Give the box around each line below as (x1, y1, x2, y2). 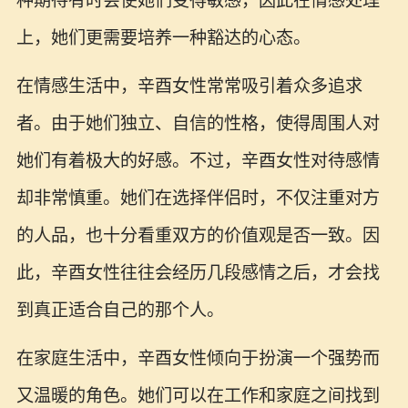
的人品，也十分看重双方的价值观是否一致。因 (15, 225, 380, 245)
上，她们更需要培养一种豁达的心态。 (15, 27, 311, 47)
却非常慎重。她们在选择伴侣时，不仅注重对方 (15, 188, 380, 208)
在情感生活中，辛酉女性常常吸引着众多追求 (15, 76, 362, 96)
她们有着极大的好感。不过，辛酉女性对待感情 (15, 150, 380, 170)
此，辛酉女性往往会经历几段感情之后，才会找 (15, 262, 380, 282)
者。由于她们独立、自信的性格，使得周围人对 (15, 113, 380, 133)
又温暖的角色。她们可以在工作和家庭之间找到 (15, 385, 380, 405)
